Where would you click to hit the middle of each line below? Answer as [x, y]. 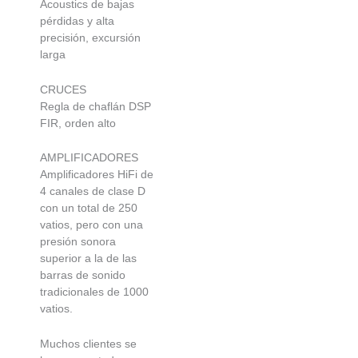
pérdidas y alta [77, 21]
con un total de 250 [89, 208]
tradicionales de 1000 [94, 292]
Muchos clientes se [88, 343]
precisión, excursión [90, 38]
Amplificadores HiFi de [97, 175]
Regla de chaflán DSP [95, 106]
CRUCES [63, 89]
